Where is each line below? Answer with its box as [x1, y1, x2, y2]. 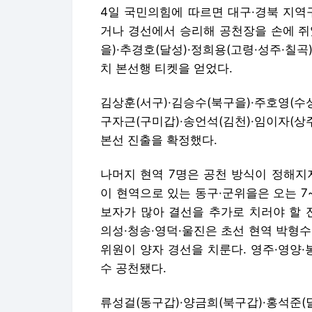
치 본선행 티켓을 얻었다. [100, 61, 233, 75]
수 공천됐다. [100, 261, 166, 275]
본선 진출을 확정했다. [100, 133, 217, 147]
